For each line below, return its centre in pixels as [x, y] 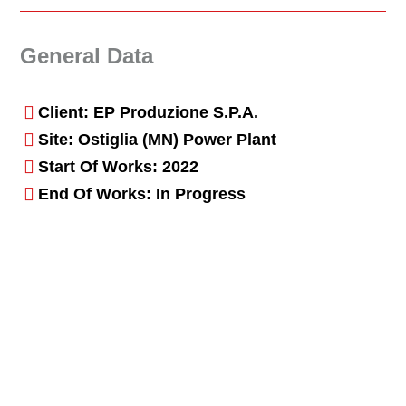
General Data [87, 56]
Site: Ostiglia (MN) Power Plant [158, 139]
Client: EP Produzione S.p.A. [149, 112]
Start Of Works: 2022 [119, 166]
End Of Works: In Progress [142, 193]
